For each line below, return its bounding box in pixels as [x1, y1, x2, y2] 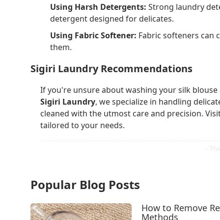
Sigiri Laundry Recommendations [30, 61, 192, 75]
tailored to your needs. [40, 120, 125, 131]
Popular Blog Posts [30, 176, 140, 193]
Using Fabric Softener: [50, 29, 137, 41]
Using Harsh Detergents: [50, 1, 146, 12]
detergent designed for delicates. [50, 13, 174, 24]
